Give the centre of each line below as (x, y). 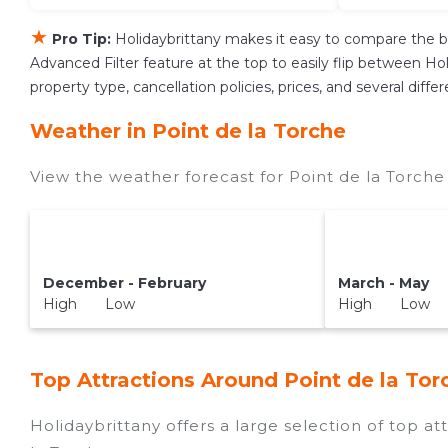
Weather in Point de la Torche (188, 131)
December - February (124, 283)
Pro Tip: (81, 39)
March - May (384, 283)
